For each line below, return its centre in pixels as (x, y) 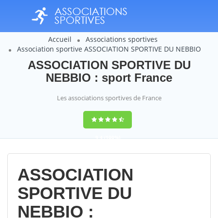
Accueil (60, 39)
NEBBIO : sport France (109, 78)
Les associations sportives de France (109, 98)
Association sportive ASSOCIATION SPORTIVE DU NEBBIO (109, 49)
